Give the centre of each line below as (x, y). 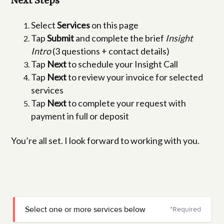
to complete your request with (126, 103)
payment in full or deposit (80, 116)
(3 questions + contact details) (110, 51)
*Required (185, 210)
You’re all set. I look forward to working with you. (105, 141)
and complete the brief (120, 38)
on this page (114, 25)
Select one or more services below (85, 210)
